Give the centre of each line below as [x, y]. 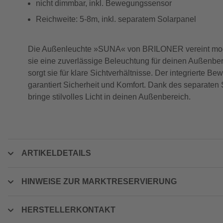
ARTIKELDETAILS [56, 153]
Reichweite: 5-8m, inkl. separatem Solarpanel [116, 19]
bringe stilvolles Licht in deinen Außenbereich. [109, 97]
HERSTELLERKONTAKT [68, 210]
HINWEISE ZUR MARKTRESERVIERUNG [99, 181]
